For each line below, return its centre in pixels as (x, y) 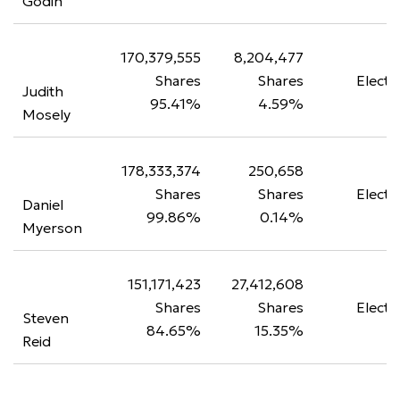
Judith (43, 91)
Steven (46, 318)
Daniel (43, 204)
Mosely (46, 114)
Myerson (52, 228)
